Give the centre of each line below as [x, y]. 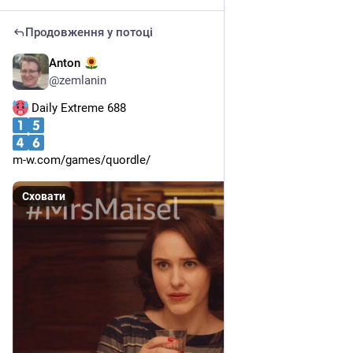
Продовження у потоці [89, 33]
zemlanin [83, 81]
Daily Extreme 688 [77, 108]
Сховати [44, 197]
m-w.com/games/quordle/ [82, 160]
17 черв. [318, 65]
